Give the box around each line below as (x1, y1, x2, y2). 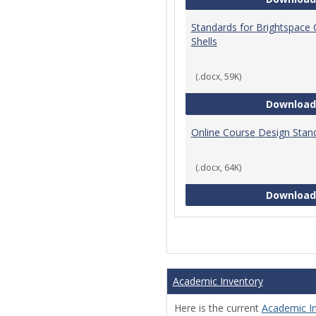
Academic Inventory (172, 274, 263, 288)
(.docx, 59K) (195, 71, 241, 83)
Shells (190, 35, 217, 49)
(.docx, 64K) (195, 162, 241, 174)
